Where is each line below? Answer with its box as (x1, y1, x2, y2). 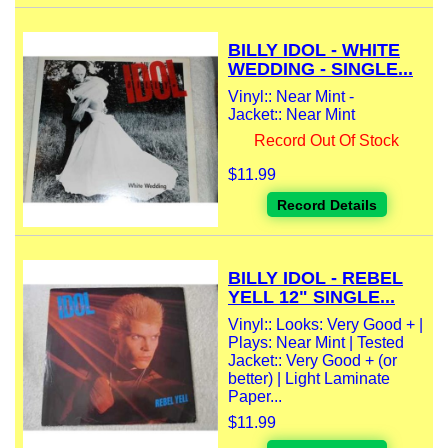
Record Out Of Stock (254, 132, 399, 150)
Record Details (276, 197, 377, 214)
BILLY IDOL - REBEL (228, 268, 403, 289)
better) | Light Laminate (228, 370, 390, 388)
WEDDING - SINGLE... (228, 59, 413, 80)
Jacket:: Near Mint (228, 106, 355, 124)
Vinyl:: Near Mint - (228, 88, 354, 106)
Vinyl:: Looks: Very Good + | (228, 316, 423, 334)
